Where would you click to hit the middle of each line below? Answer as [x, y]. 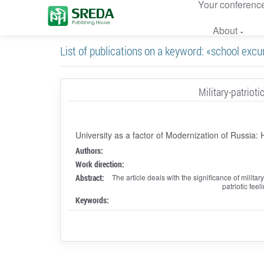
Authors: [89, 150]
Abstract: [90, 177]
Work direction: [100, 164]
